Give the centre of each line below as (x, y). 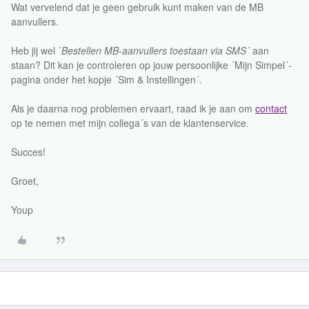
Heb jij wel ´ (36, 50)
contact (271, 108)
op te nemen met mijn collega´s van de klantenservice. (130, 123)
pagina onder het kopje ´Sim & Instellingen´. (107, 79)
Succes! (28, 152)
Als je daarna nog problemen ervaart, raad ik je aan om (133, 108)
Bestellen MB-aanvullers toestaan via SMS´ (156, 50)
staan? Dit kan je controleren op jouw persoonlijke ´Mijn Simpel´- (151, 65)
